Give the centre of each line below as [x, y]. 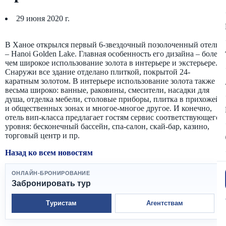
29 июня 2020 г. [43, 18]
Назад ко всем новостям [49, 152]
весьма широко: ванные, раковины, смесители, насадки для [107, 90]
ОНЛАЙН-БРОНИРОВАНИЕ [51, 173]
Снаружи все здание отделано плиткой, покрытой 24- [98, 72]
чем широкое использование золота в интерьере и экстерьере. [111, 63]
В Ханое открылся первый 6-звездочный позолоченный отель [112, 44]
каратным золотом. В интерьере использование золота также [110, 81]
